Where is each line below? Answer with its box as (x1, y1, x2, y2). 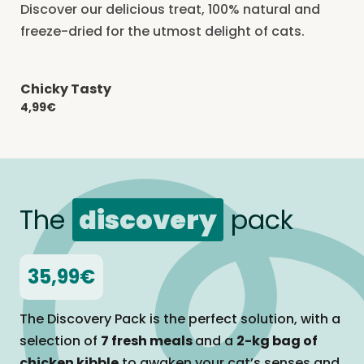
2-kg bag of (236, 331, 318, 350)
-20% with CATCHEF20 (65, 88, 161, 100)
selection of (19, 331, 101, 350)
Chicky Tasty (20, 80, 111, 98)
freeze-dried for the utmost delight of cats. (20, 22, 305, 41)
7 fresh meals (101, 331, 195, 350)
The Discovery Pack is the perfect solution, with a (19, 310, 340, 328)
